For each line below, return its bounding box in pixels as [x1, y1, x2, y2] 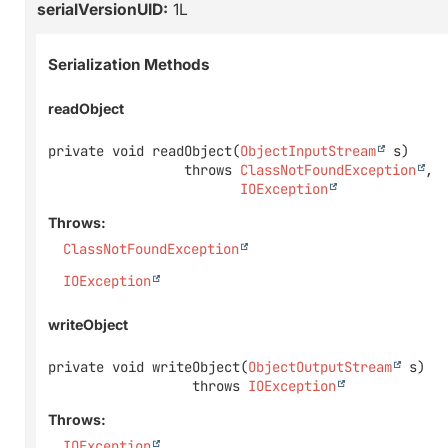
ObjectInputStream [240, 141, 376, 160]
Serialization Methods [48, 55, 210, 75]
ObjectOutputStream [248, 358, 392, 377]
